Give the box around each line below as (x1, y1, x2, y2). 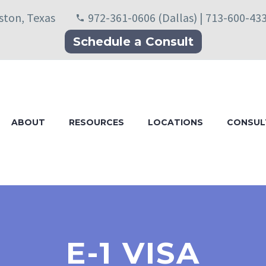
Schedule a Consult (72, 34, 194, 49)
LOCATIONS (148, 117, 203, 128)
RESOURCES (69, 117, 124, 128)
